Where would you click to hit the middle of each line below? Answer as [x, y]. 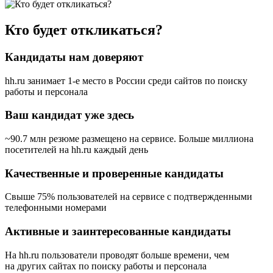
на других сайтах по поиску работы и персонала [106, 266]
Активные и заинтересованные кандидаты [118, 232]
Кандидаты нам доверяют [74, 57]
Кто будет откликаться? [84, 30]
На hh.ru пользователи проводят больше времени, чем [117, 255]
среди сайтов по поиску [197, 80]
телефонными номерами [56, 208]
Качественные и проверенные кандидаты [114, 173]
